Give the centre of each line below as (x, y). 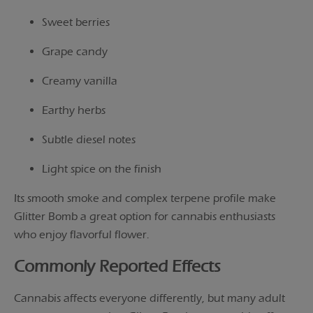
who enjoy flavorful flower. (82, 234)
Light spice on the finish (102, 168)
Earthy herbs (74, 110)
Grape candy (75, 51)
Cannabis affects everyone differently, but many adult (150, 298)
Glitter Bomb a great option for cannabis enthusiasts (145, 216)
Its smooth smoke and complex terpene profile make (145, 198)
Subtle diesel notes (89, 139)
